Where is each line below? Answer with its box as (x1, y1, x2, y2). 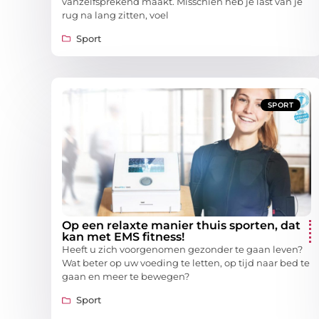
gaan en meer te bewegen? (62, 270, 189, 282)
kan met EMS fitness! (62, 229, 184, 244)
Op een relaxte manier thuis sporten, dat (62, 218, 300, 232)
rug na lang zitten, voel (62, 9, 169, 21)
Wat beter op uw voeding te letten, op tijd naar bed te (62, 256, 310, 268)
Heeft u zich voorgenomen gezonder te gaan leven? (62, 243, 303, 255)
